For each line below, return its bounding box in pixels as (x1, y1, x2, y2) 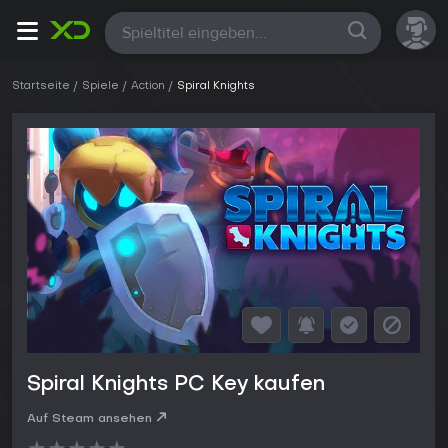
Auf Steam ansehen (27, 413, 152, 426)
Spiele (82, 81, 119, 92)
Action (131, 81, 165, 92)
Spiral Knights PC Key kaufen (27, 375, 325, 396)
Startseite (12, 81, 70, 92)
